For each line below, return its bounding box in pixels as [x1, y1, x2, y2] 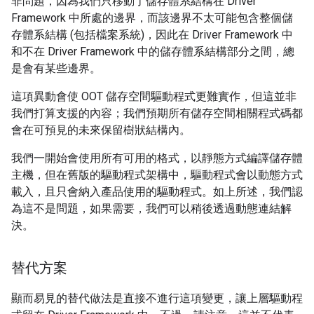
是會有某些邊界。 [11, 62, 101, 76]
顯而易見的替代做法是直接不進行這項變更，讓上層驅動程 [11, 292, 303, 306]
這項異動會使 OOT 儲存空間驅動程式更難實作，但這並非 [11, 90, 296, 104]
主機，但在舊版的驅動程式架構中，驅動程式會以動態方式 [11, 168, 303, 182]
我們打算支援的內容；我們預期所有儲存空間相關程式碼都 [11, 107, 303, 121]
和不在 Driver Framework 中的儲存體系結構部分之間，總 [11, 45, 294, 59]
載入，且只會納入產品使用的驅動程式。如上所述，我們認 [11, 185, 303, 199]
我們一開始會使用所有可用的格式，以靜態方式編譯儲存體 [11, 151, 303, 165]
